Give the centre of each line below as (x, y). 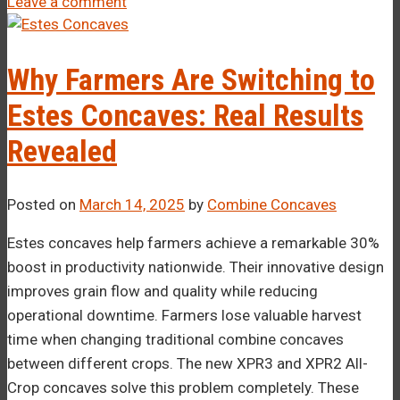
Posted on (43, 204)
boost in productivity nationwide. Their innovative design (196, 267)
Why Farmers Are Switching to (191, 79)
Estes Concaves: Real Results (185, 115)
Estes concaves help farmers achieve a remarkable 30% (193, 242)
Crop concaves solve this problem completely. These (183, 387)
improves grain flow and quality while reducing (162, 291)
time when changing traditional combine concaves (175, 339)
